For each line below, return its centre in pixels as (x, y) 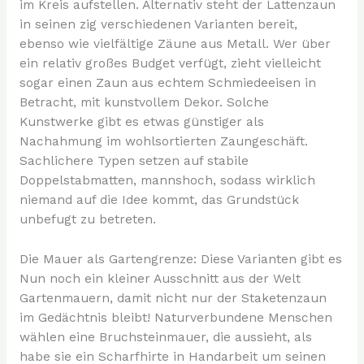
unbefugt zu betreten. (87, 220)
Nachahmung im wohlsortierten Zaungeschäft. (163, 142)
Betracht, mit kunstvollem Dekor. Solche (144, 103)
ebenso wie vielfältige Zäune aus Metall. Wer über (175, 44)
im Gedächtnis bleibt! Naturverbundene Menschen (175, 318)
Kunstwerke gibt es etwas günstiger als (141, 122)
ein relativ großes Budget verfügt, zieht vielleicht (170, 64)
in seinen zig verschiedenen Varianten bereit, (158, 25)
